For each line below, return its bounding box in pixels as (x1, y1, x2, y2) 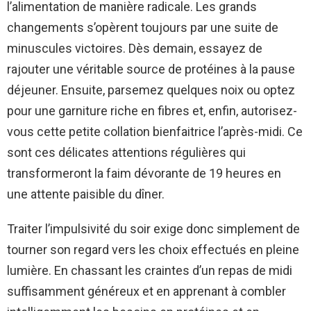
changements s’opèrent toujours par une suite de (7, 20, 278, 35)
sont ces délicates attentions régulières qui (7, 145, 246, 160)
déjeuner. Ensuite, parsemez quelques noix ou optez (7, 83, 295, 98)
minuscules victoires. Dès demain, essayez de (7, 41, 262, 56)
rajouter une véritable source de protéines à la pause (7, 62, 295, 77)
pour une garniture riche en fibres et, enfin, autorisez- (7, 103, 297, 119)
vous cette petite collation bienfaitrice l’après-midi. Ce (7, 124, 303, 140)
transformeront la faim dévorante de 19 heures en (7, 166, 281, 181)
